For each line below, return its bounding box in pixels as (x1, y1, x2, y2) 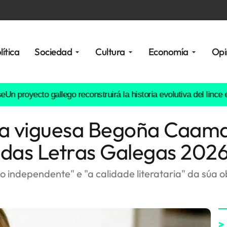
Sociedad (34, 46, 72, 58)
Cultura (95, 46, 125, 58)
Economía (148, 46, 188, 58)
